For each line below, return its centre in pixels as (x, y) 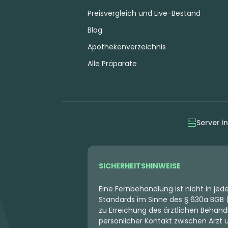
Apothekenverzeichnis (127, 47)
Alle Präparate (112, 63)
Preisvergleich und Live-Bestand (144, 13)
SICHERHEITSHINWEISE (140, 166)
